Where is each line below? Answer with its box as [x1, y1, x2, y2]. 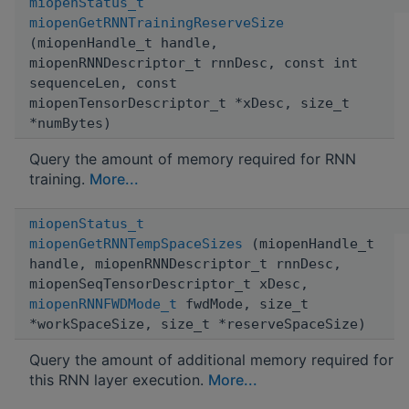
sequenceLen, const [29, 74, 177, 91]
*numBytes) [29, 114, 111, 131]
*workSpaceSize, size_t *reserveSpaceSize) [29, 315, 366, 332]
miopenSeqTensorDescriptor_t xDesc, [29, 275, 309, 292]
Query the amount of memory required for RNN [29, 149, 356, 168]
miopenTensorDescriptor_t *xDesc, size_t [29, 94, 350, 111]
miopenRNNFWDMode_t [29, 295, 177, 312]
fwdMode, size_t [177, 295, 309, 312]
